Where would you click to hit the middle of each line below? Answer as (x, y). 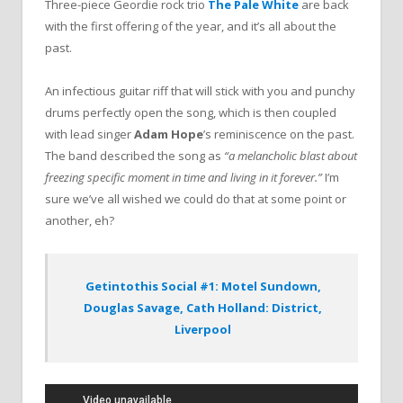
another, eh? (80, 221)
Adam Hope (169, 134)
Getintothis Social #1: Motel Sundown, (203, 286)
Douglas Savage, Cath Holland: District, (203, 307)
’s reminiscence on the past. (279, 134)
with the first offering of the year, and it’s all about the (191, 27)
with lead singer (90, 134)
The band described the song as (134, 156)
